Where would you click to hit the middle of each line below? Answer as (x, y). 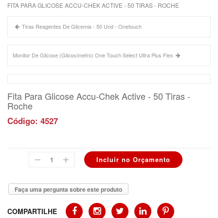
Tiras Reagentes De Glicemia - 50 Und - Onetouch (82, 26)
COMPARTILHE (32, 211)
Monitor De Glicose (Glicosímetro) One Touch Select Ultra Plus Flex (93, 55)
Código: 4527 (33, 121)
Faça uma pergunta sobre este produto (68, 189)
